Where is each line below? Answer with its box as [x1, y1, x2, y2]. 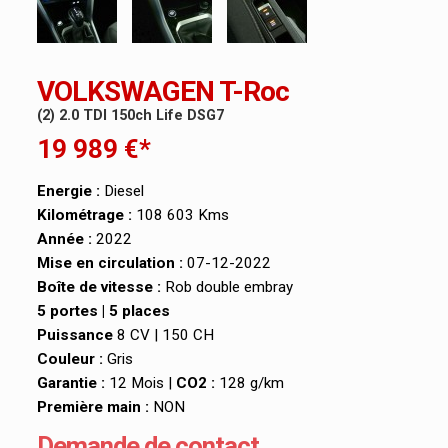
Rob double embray [160, 278, 293, 297]
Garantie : [36, 374, 105, 393]
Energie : [36, 182, 100, 201]
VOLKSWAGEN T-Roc [36, 75, 289, 109]
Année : [36, 230, 92, 249]
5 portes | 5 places [36, 302, 170, 321]
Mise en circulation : [36, 254, 183, 273]
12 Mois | [104, 374, 176, 393]
